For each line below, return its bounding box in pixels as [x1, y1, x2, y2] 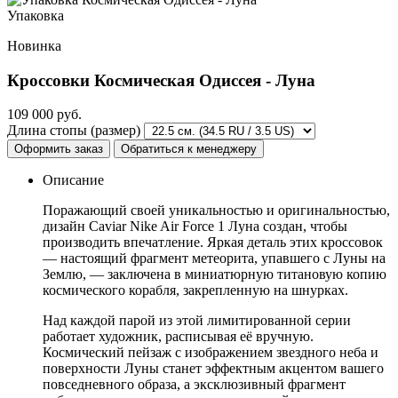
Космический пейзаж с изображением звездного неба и [43, 345, 378, 361]
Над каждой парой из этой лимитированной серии [43, 313, 351, 329]
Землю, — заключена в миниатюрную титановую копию [43, 267, 386, 283]
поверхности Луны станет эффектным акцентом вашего [43, 361, 384, 377]
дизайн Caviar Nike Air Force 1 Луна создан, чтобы [43, 219, 347, 235]
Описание [43, 172, 104, 188]
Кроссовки [7, 70, 90, 90]
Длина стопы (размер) [7, 123, 144, 139]
